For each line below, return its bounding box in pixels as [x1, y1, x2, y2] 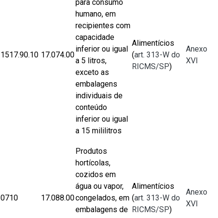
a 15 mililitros [75, 126, 122, 135]
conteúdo [75, 103, 107, 112]
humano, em [75, 9, 116, 18]
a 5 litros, [75, 56, 107, 65]
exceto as [75, 68, 109, 77]
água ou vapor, [75, 182, 124, 191]
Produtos [75, 146, 107, 156]
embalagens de [75, 205, 128, 214]
